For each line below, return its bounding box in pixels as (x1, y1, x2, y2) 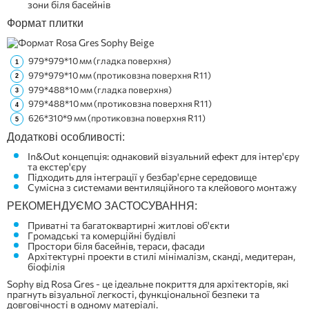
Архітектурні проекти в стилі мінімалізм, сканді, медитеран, (28, 250, 295, 263)
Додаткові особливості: (7, 131, 125, 143)
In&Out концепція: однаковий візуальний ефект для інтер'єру (28, 150, 299, 163)
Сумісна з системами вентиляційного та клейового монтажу (28, 181, 297, 194)
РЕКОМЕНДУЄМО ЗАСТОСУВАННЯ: (7, 200, 197, 212)
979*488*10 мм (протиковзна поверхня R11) (28, 98, 212, 110)
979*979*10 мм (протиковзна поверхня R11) (28, 69, 211, 81)
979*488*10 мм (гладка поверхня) (28, 83, 172, 95)
